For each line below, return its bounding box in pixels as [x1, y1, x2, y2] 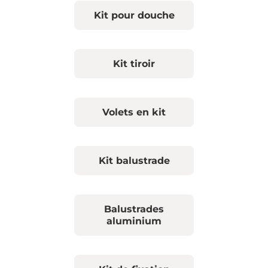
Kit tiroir [113, 57, 155, 69]
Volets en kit [102, 106, 166, 118]
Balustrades [104, 203, 164, 215]
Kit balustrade [98, 154, 170, 166]
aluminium [106, 215, 162, 227]
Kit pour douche [93, 9, 175, 21]
